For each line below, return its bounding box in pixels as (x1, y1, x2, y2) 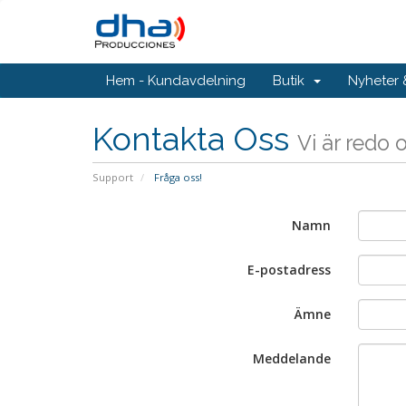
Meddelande (252, 350, 331, 367)
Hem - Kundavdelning (106, 72, 246, 89)
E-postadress (246, 261, 331, 278)
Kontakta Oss (92, 120, 297, 158)
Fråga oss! (151, 170, 202, 184)
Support (92, 170, 133, 184)
